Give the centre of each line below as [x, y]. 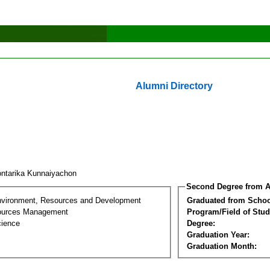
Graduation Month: [222, 246]
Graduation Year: [218, 234]
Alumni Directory [174, 86]
